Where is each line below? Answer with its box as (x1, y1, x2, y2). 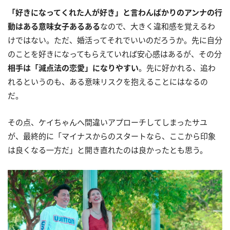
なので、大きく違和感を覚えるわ (100, 21, 215, 31)
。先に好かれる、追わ (139, 62, 216, 73)
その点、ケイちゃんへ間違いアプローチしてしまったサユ (8, 117, 207, 127)
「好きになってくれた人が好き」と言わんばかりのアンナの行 (8, 7, 222, 17)
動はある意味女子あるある (8, 21, 100, 31)
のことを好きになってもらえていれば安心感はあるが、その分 (8, 48, 222, 59)
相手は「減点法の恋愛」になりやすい (8, 62, 139, 73)
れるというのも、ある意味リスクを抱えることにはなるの (8, 76, 208, 87)
